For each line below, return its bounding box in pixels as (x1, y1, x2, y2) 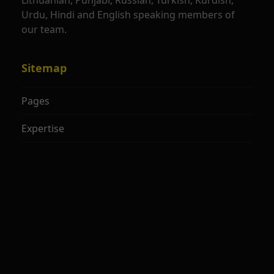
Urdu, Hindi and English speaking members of (21, 8, 235, 21)
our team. (21, 23, 67, 36)
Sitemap (21, 61, 67, 75)
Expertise (21, 122, 64, 135)
